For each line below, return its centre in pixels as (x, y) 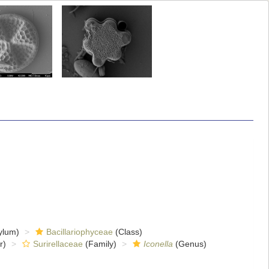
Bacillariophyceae (79, 232)
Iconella (158, 244)
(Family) (99, 244)
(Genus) (189, 244)
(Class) (127, 232)
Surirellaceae (58, 244)
